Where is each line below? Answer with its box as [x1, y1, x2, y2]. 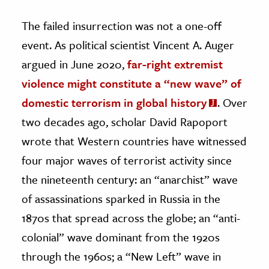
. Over [217, 94, 247, 110]
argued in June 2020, [22, 55, 127, 72]
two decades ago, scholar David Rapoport [22, 113, 228, 130]
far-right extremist [127, 55, 223, 72]
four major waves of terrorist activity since [22, 151, 232, 168]
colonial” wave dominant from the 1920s [22, 228, 220, 245]
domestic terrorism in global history [22, 94, 207, 110]
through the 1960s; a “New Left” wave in [22, 247, 221, 264]
